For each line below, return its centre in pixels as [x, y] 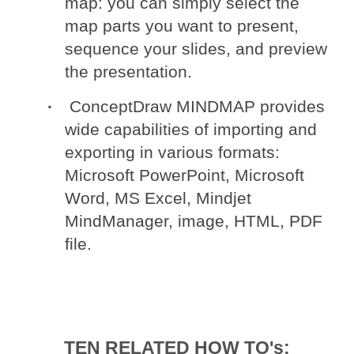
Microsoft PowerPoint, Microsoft [185, 175]
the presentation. [129, 72]
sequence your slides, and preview [196, 49]
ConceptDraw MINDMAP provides [198, 107]
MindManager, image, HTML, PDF [194, 221]
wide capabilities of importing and [191, 130]
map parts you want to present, [182, 26]
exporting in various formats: [173, 153]
